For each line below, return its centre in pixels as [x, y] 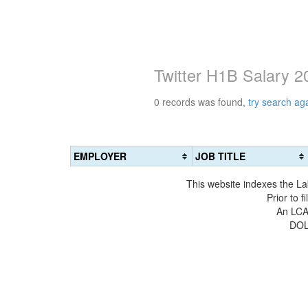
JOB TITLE [220, 156]
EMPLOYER [100, 156]
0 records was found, [201, 102]
